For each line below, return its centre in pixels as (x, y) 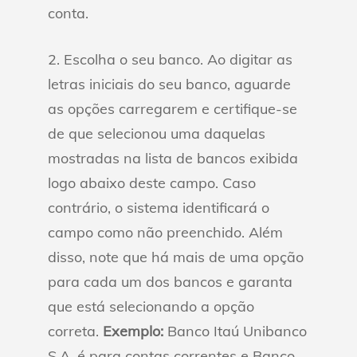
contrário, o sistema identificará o (159, 208)
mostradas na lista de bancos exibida (173, 158)
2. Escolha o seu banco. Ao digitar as (170, 59)
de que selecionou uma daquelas (157, 133)
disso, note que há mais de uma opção (176, 257)
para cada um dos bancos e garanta (170, 282)
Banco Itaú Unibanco (235, 331)
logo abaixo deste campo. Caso (152, 183)
